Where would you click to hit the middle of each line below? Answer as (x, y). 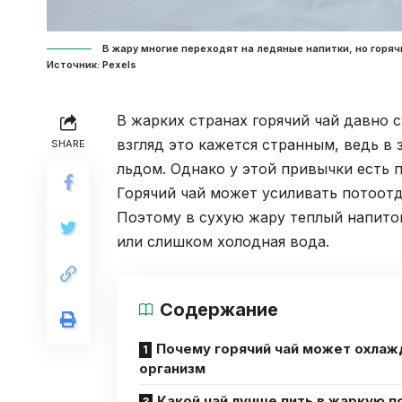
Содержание (219, 310)
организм (172, 369)
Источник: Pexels (92, 65)
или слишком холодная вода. (223, 242)
